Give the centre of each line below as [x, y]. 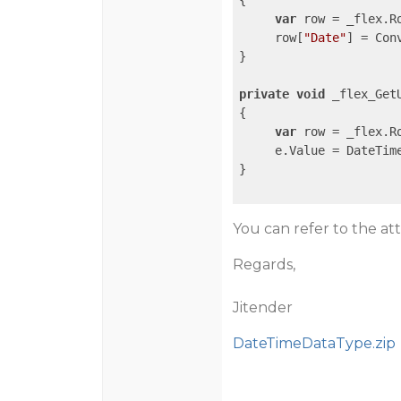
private [264, 94]
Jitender [262, 307]
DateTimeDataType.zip [314, 343]
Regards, [264, 264]
